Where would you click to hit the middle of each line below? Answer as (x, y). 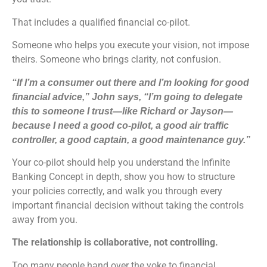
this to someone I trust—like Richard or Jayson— (122, 111)
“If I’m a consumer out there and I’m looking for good (131, 82)
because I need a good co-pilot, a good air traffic (120, 125)
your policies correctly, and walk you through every (117, 191)
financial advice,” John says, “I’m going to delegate (127, 97)
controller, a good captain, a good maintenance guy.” (131, 139)
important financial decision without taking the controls (128, 205)
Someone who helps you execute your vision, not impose (131, 45)
